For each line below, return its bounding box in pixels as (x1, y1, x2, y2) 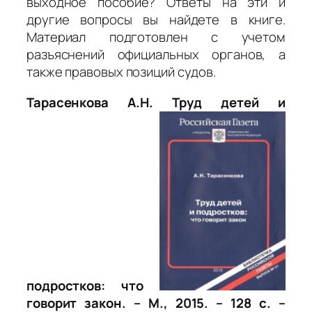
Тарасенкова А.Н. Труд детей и (26, 93, 286, 111)
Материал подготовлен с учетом (26, 28, 286, 47)
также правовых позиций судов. (26, 63, 217, 81)
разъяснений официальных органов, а (26, 45, 286, 64)
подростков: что (26, 276, 159, 295)
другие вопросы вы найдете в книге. (26, 10, 286, 29)
